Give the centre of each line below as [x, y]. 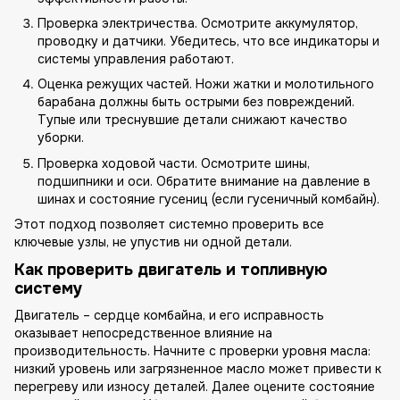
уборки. [61, 138]
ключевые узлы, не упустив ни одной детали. [153, 242]
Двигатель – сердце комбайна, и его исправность [169, 315]
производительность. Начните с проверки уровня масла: [192, 350]
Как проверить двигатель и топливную [171, 270]
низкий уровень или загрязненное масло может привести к [198, 368]
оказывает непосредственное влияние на [143, 333]
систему [48, 289]
